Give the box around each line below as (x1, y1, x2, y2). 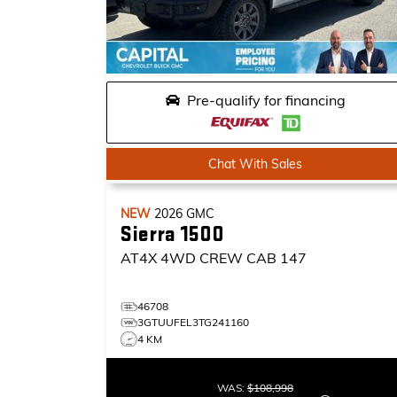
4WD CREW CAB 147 (160, 249, 307, 267)
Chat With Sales (208, 156, 302, 172)
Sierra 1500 (121, 222, 224, 247)
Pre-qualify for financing (186, 91, 346, 109)
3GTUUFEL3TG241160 (137, 315, 249, 329)
